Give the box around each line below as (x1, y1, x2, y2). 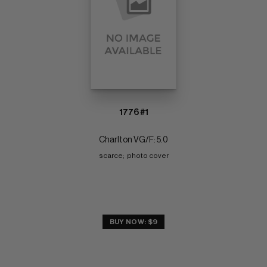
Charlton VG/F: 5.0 (99, 136, 168, 145)
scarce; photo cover (98, 152, 169, 160)
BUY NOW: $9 (109, 218, 158, 226)
